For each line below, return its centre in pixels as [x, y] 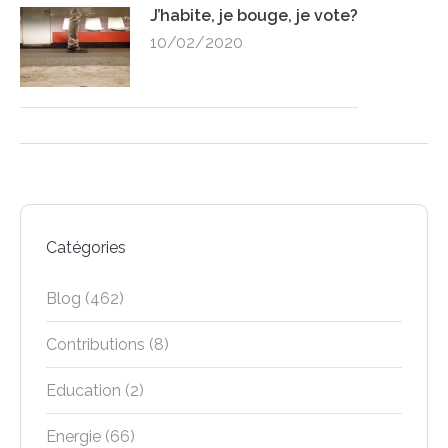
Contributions [95, 344]
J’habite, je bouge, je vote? [254, 15]
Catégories [86, 247]
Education [83, 390]
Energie [73, 436]
